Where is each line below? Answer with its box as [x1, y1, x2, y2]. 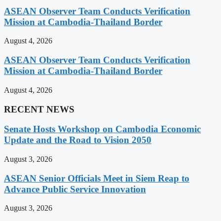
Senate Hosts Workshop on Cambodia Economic [4, 124, 201, 135]
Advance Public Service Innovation [4, 184, 146, 194]
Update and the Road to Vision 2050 [4, 135, 151, 146]
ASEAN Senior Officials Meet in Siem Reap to [4, 173, 189, 184]
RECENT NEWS [4, 104, 74, 114]
